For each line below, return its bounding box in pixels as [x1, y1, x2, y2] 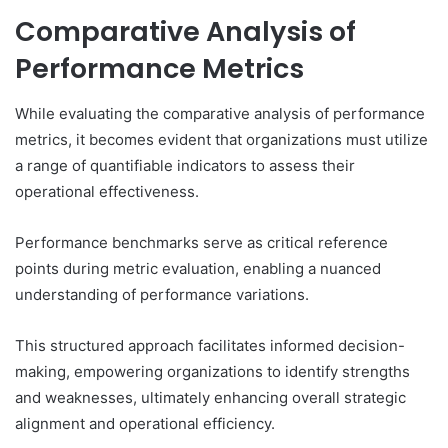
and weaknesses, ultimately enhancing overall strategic [15, 387, 406, 407]
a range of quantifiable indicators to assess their [15, 155, 355, 175]
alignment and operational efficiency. [15, 413, 275, 433]
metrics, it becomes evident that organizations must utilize [15, 129, 428, 149]
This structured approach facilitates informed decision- [15, 335, 405, 355]
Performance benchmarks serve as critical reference [15, 232, 388, 252]
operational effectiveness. [15, 181, 199, 201]
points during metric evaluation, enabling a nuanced [15, 258, 381, 278]
